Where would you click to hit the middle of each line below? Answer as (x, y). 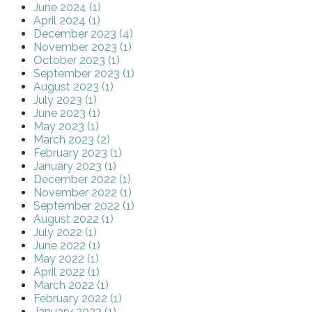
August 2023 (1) (73, 87)
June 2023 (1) (67, 114)
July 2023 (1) (65, 100)
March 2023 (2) (72, 140)
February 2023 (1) (78, 153)
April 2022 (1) (67, 272)
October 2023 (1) (77, 61)
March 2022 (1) (71, 286)
